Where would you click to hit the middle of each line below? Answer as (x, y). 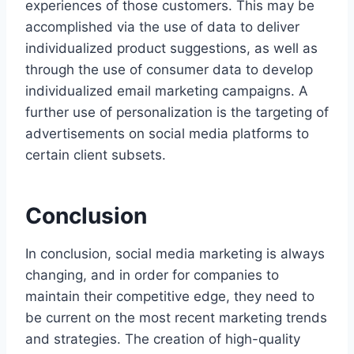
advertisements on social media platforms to (167, 133)
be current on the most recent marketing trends (176, 317)
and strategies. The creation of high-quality (163, 339)
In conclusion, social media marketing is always (175, 253)
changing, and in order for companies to (152, 275)
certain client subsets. (96, 154)
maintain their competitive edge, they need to (170, 296)
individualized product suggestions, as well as (171, 48)
